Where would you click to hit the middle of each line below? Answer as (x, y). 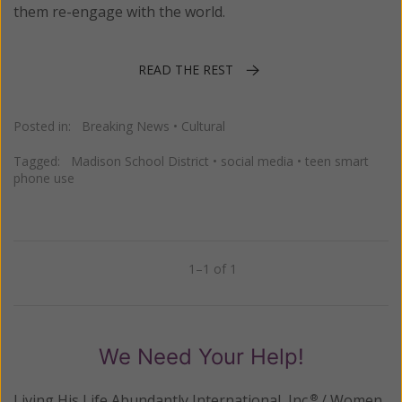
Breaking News (126, 127)
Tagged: (42, 162)
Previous (65, 274)
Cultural (203, 127)
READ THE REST (186, 69)
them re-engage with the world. (119, 12)
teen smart (337, 162)
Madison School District (140, 162)
